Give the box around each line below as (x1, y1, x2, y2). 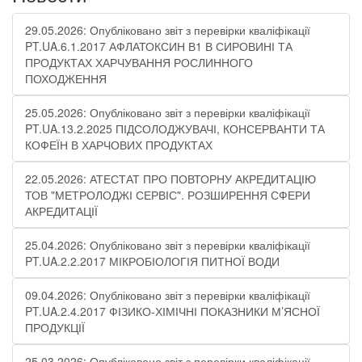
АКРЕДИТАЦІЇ (25, 203, 98, 219)
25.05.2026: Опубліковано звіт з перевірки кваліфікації (25, 104, 310, 120)
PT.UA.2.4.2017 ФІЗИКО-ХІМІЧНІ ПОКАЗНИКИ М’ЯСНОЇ (25, 303, 320, 319)
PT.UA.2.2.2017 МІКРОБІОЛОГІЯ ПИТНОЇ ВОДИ (25, 253, 280, 269)
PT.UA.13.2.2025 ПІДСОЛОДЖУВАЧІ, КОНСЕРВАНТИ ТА (25, 120, 325, 137)
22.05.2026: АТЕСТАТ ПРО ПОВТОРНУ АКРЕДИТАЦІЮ (25, 170, 316, 187)
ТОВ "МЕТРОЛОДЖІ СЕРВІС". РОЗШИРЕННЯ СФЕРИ (25, 187, 310, 203)
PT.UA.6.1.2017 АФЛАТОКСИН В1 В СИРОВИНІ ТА (25, 38, 293, 54)
